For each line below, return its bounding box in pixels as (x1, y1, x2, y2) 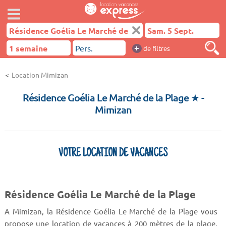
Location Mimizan (12, 70, 68, 79)
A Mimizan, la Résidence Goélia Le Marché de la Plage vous (4, 206, 218, 216)
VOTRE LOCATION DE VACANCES (59, 148, 167, 160)
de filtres (141, 44, 170, 52)
